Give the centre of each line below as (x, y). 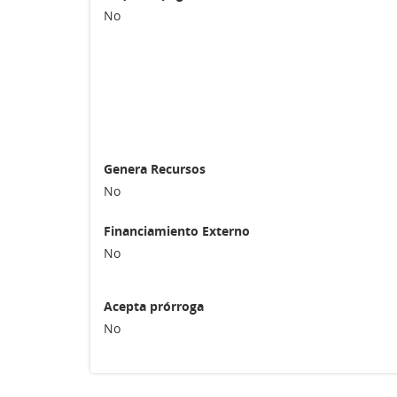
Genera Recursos (155, 169)
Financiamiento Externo (177, 231)
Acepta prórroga (154, 306)
